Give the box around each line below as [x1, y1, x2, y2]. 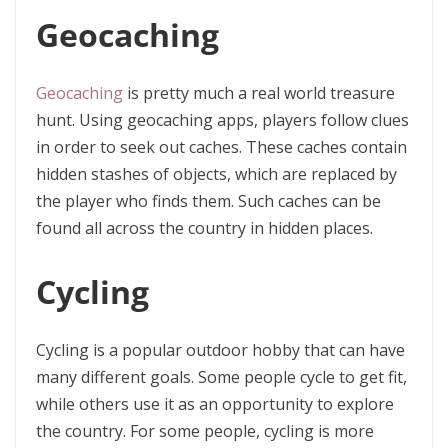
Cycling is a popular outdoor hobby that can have [36, 339, 405, 361]
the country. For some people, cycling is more [36, 420, 374, 442]
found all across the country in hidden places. [36, 217, 377, 239]
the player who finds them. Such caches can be [36, 190, 381, 212]
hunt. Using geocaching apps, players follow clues [36, 109, 409, 131]
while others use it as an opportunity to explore [36, 393, 394, 415]
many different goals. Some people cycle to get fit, [36, 366, 407, 388]
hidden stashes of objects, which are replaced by [36, 163, 397, 185]
